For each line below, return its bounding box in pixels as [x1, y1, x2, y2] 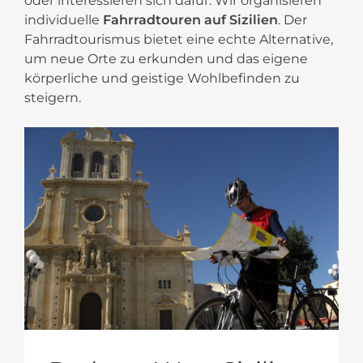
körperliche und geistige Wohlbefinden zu [24, 70, 300, 86]
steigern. [24, 89, 81, 105]
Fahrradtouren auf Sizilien [103, 11, 278, 28]
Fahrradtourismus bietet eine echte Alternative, [24, 31, 333, 47]
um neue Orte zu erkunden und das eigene [24, 50, 308, 66]
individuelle [24, 11, 103, 28]
